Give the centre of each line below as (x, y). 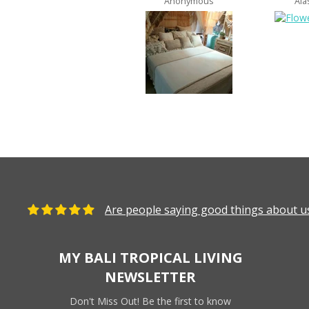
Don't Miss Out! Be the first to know (151, 301)
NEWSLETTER (151, 277)
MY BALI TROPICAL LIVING (150, 258)
